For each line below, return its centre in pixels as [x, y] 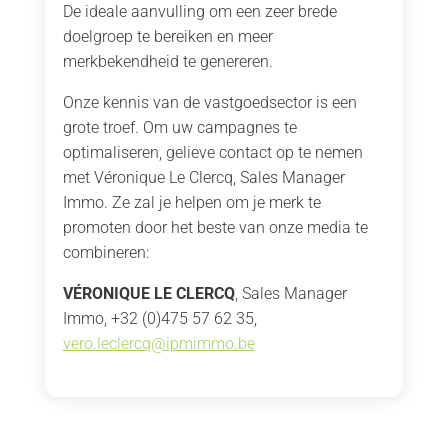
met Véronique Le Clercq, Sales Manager [203, 178]
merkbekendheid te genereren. [167, 62]
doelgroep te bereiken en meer [167, 37]
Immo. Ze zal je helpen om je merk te [191, 203]
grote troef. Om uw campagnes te [179, 128]
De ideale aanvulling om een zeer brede [199, 12]
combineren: [105, 253]
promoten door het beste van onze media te [215, 228]
